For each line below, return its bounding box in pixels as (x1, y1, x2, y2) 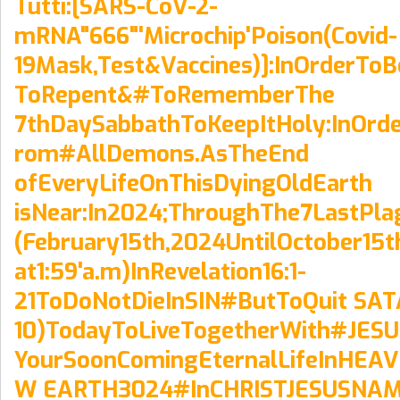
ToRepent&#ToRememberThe (14, 79, 335, 110)
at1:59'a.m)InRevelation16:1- (14, 255, 306, 287)
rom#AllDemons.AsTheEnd (14, 137, 309, 169)
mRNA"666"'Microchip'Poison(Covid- (14, 20, 397, 51)
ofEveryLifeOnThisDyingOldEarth (14, 167, 372, 198)
